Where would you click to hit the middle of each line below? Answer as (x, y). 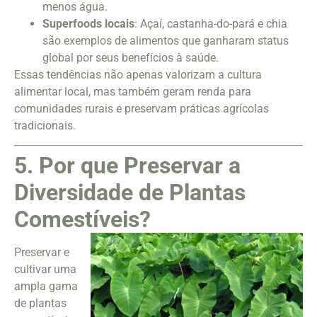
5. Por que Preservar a (127, 165)
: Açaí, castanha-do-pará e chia (211, 24)
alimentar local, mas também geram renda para (133, 92)
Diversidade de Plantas (130, 192)
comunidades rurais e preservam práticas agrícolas (142, 109)
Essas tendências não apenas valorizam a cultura (138, 75)
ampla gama (46, 286)
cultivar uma (45, 269)
